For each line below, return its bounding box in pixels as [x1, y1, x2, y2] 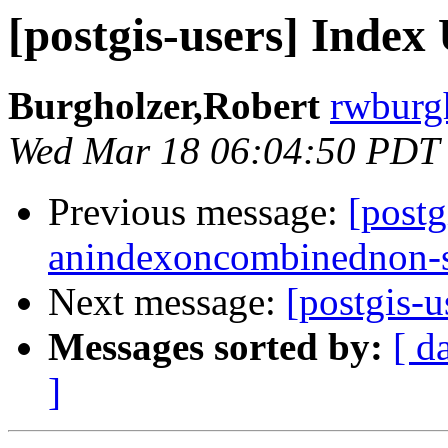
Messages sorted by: [48, 325, 383, 369]
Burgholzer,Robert [8, 84, 320, 128]
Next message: [48, 280, 286, 324]
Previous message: [48, 190, 348, 234]
